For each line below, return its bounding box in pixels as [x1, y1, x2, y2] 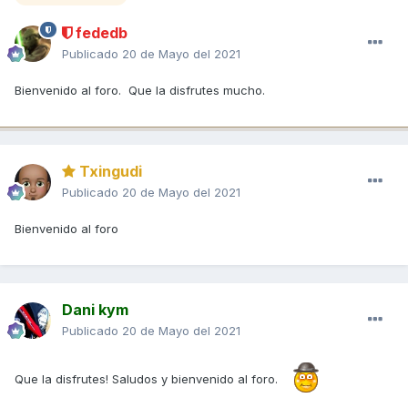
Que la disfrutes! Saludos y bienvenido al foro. [15, 371, 278, 386]
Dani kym [62, 300, 128, 319]
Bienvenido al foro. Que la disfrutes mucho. [15, 82, 265, 97]
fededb [72, 23, 127, 42]
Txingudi [76, 161, 142, 180]
